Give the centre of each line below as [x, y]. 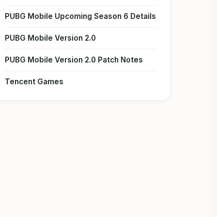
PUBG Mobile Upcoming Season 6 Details [81, 16]
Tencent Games [34, 82]
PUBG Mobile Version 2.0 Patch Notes [74, 60]
